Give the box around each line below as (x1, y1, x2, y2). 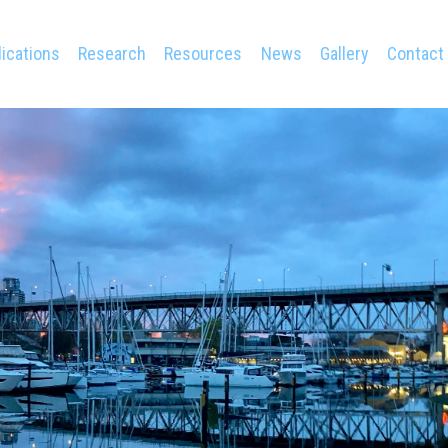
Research (77, 42, 146, 64)
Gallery (320, 42, 370, 64)
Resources (164, 42, 243, 64)
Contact (387, 42, 445, 64)
